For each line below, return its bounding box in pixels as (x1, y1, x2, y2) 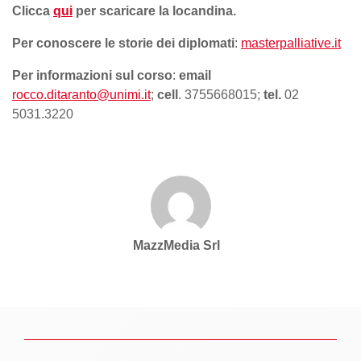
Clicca (12, 3, 53, 18)
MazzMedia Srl (132, 238, 220, 252)
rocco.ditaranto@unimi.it (12, 87, 151, 102)
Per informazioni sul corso (12, 68, 172, 82)
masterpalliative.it (241, 35, 341, 50)
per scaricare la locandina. (73, 3, 236, 18)
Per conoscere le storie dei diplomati (12, 35, 234, 50)
